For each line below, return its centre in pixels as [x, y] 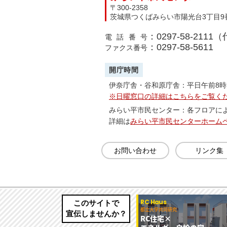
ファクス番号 [126, 48]
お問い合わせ [135, 150]
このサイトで [96, 203]
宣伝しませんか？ [96, 214]
